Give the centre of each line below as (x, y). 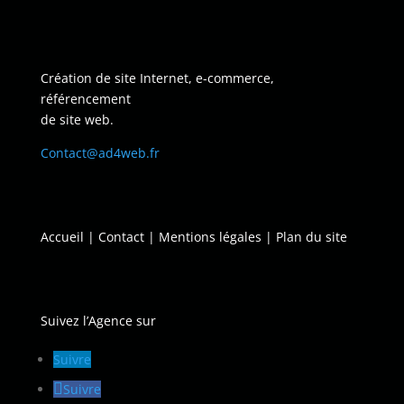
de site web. (77, 119)
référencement (85, 98)
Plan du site (311, 236)
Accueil (62, 236)
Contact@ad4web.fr (100, 152)
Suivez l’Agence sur (98, 320)
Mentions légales (210, 236)
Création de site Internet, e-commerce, (157, 78)
